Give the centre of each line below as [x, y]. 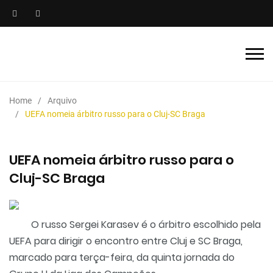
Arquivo [62, 101]
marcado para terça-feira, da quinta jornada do [122, 257]
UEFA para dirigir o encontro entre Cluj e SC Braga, [126, 241]
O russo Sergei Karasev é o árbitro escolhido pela [146, 225]
